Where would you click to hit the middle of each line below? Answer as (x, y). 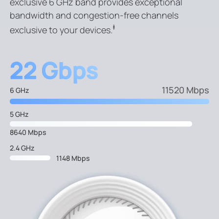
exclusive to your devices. (61, 30)
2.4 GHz (22, 148)
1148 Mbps (73, 158)
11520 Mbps (186, 90)
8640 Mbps (28, 132)
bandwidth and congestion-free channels (94, 15)
